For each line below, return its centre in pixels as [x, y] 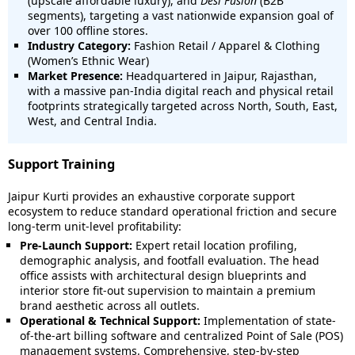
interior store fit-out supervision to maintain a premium [168, 290]
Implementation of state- [268, 321]
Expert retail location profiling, [215, 245]
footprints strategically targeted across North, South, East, [183, 106]
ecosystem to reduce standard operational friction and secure [172, 211]
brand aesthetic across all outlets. [110, 305]
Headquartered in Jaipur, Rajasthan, [220, 76]
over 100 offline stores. [88, 31]
